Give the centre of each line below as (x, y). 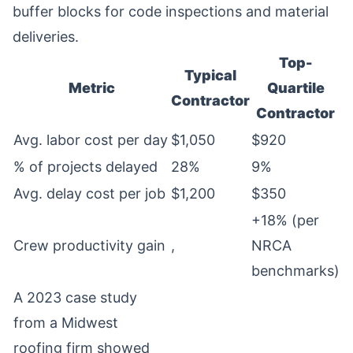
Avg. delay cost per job (89, 193)
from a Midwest (66, 323)
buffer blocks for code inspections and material (171, 11)
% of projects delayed (85, 167)
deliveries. (46, 37)
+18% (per (285, 220)
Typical (210, 75)
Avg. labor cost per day (91, 140)
